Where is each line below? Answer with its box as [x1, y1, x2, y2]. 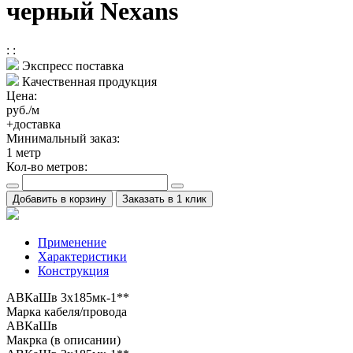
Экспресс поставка [19, 58, 124, 72]
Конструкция [38, 263, 109, 277]
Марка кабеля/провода [6, 304, 127, 318]
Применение [38, 235, 106, 249]
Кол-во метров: [6, 159, 87, 173]
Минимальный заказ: [6, 131, 120, 145]
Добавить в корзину [13, 192, 106, 205]
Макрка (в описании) [6, 333, 121, 347]
